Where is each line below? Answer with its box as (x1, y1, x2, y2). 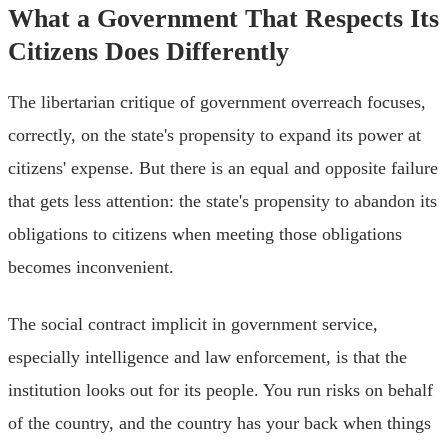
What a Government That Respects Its (8, 3, 439, 33)
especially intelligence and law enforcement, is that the (8, 346, 407, 367)
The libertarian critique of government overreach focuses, (8, 91, 426, 112)
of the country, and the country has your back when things (8, 412, 431, 433)
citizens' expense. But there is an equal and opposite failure (8, 157, 438, 178)
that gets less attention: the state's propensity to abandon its (8, 190, 437, 211)
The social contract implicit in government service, (8, 313, 378, 334)
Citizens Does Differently (8, 36, 289, 66)
